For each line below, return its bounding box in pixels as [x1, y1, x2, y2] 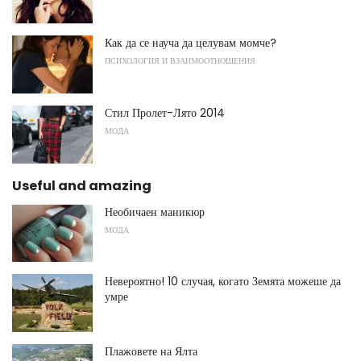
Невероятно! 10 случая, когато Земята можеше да [105, 273, 341, 290]
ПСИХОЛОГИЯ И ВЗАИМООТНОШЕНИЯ [105, 55, 255, 68]
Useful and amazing [12, 176, 151, 195]
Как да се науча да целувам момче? [105, 35, 276, 52]
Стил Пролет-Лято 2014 [105, 105, 225, 122]
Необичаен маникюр [105, 203, 205, 220]
